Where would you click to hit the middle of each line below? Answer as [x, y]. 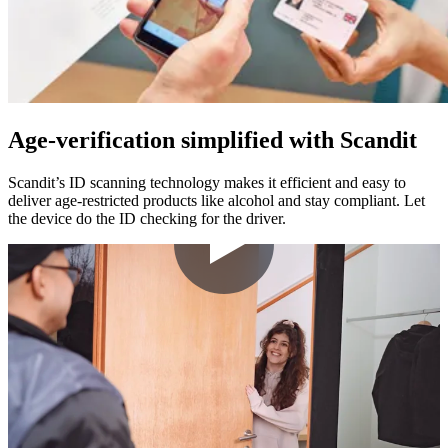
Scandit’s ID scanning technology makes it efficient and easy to [207, 182]
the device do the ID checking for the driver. [147, 218]
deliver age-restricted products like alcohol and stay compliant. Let [216, 200]
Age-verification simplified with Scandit [212, 140]
